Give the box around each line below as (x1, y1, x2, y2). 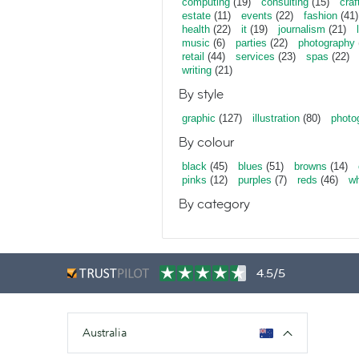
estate (182, 10, 211, 22)
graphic (182, 112, 216, 124)
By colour (179, 133, 234, 151)
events (241, 10, 272, 22)
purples (238, 174, 272, 186)
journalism (278, 23, 325, 35)
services (236, 50, 275, 63)
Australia (83, 325, 127, 340)
